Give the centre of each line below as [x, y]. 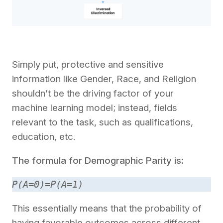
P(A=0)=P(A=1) [48, 184]
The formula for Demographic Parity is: [98, 160]
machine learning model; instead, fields [95, 108]
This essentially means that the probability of [107, 208]
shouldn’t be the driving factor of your [93, 93]
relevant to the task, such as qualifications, [103, 122]
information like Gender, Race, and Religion [104, 79]
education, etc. [44, 136]
